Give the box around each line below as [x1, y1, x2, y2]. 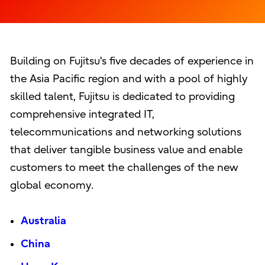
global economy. [9, 179, 93, 192]
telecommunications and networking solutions [9, 125, 241, 138]
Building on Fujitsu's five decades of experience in [9, 54, 254, 67]
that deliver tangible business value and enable [9, 143, 243, 156]
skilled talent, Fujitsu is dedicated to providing [9, 90, 235, 103]
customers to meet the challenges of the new [9, 161, 238, 174]
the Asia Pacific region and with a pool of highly [9, 72, 248, 85]
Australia [20, 214, 66, 227]
